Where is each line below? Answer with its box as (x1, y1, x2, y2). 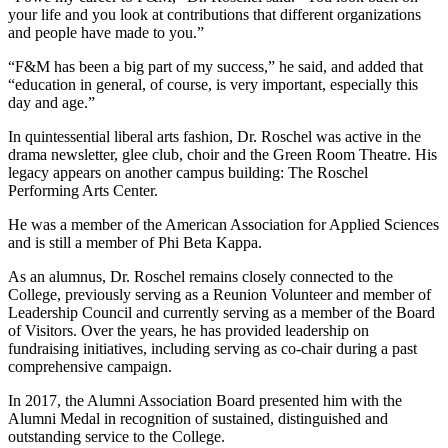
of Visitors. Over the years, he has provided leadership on (8, 321, 369, 339)
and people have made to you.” (8, 23, 204, 41)
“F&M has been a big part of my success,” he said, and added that (8, 57, 423, 75)
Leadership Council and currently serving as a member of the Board (8, 303, 435, 321)
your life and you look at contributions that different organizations (8, 5, 421, 23)
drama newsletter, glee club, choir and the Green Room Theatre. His (8, 145, 437, 163)
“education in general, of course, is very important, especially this (8, 75, 418, 93)
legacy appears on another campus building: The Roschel (8, 163, 368, 181)
